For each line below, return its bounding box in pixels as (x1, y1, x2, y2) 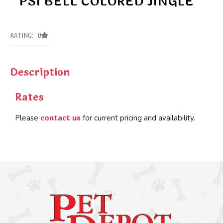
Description (10, 65, 70, 81)
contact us (40, 112, 81, 124)
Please (15, 113, 40, 123)
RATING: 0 (10, 31, 41, 40)
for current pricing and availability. (81, 113, 195, 123)
